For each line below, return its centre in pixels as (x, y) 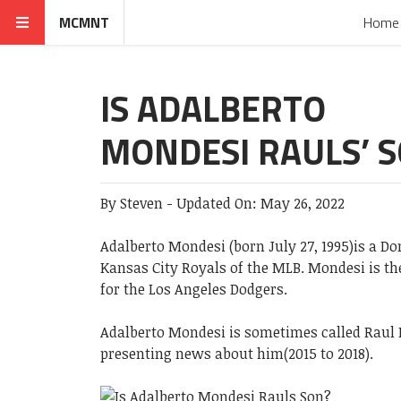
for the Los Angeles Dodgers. (194, 289)
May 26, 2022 (303, 203)
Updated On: (218, 203)
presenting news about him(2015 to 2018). (237, 354)
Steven (141, 203)
